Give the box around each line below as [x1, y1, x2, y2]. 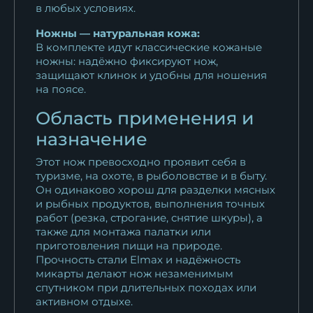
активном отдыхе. [36, 294, 133, 308]
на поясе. [36, 82, 86, 96]
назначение [36, 128, 147, 150]
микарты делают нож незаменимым [36, 266, 233, 280]
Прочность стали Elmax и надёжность [36, 252, 240, 266]
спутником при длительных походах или [36, 280, 256, 294]
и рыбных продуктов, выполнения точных [36, 196, 265, 210]
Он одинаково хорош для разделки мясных [36, 182, 275, 196]
